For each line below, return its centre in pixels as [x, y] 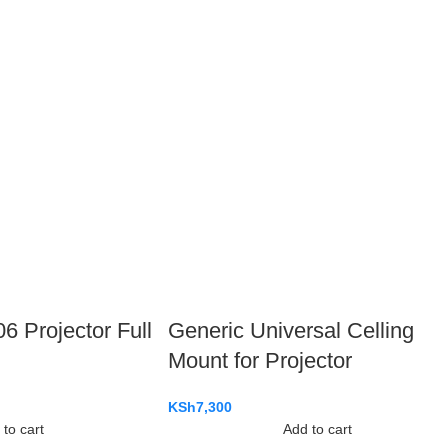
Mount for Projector [260, 360]
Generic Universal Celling [291, 330]
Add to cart [317, 429]
